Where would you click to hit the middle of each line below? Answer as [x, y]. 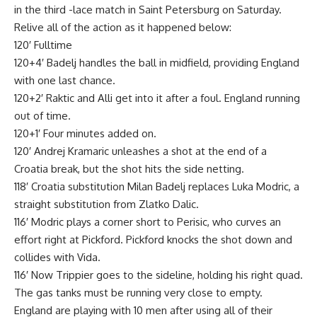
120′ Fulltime [43, 45]
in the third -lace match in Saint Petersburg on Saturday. [148, 9]
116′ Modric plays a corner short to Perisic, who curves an [148, 221]
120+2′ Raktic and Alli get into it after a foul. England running [157, 98]
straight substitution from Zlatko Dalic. [106, 204]
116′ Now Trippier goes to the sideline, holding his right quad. [158, 275]
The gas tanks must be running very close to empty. [138, 292]
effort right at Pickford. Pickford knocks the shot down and [153, 239]
